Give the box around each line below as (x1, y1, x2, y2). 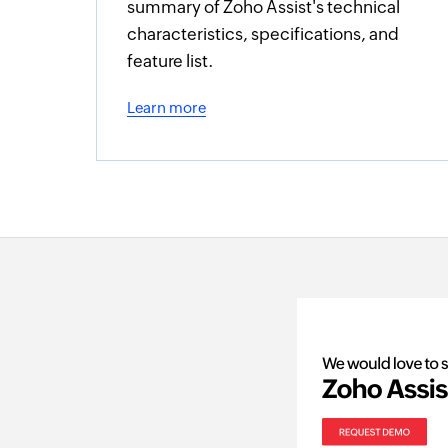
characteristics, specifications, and (127, 24, 400, 44)
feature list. (127, 51, 215, 71)
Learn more (127, 99, 207, 116)
